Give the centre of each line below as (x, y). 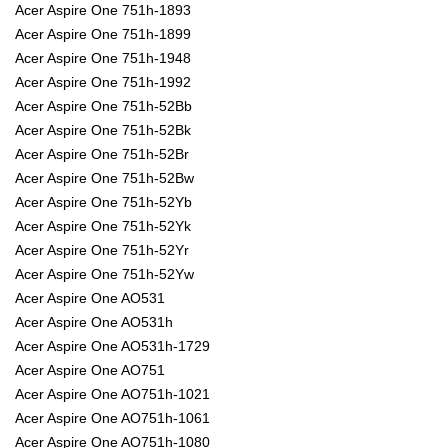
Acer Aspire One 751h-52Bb (103, 106)
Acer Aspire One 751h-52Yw (104, 274)
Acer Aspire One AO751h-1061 (112, 418)
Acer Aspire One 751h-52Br (102, 154)
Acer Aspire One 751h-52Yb (103, 202)
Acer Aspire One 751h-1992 (103, 82)
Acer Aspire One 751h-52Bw (104, 178)
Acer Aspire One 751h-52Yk (103, 226)
